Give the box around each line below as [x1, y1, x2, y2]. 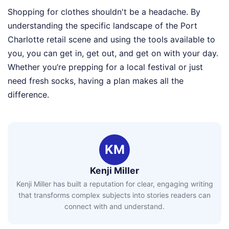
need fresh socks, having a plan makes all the [8, 76, 184, 86]
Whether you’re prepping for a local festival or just [8, 62, 203, 72]
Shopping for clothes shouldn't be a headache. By [8, 7, 200, 17]
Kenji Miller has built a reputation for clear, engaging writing [16, 179, 213, 189]
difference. [8, 89, 49, 100]
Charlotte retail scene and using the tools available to [8, 34, 215, 44]
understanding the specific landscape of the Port [8, 20, 197, 31]
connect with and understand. [64, 202, 165, 211]
